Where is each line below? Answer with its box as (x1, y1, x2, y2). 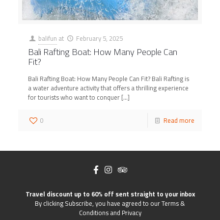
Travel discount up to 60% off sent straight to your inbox (25, 188, 195, 200)
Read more (163, 114, 194, 126)
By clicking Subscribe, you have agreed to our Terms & (35, 197, 185, 209)
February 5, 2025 (76, 32, 123, 44)
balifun (38, 32, 57, 44)
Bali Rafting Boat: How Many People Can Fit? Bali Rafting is (28, 72, 190, 84)
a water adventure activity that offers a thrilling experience (28, 82, 189, 94)
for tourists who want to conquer (28, 91, 120, 103)
